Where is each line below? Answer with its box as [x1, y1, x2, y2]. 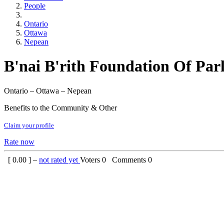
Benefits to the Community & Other [4, 103, 117, 112]
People [24, 1, 45, 10]
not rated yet [39, 155, 80, 164]
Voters [80, 155, 102, 164]
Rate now [4, 137, 34, 146]
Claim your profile [4, 121, 54, 129]
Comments [108, 155, 148, 164]
